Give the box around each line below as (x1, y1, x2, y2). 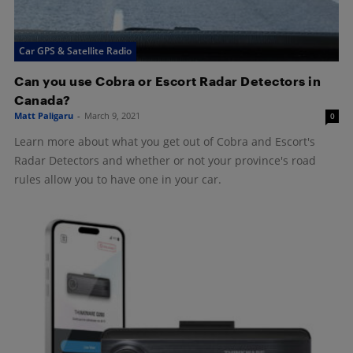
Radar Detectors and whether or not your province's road (14, 152, 316, 168)
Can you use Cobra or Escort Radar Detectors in (14, 72, 321, 88)
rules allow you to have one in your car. (14, 171, 221, 187)
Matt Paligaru (14, 109, 73, 121)
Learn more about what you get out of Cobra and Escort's (14, 133, 315, 149)
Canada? (14, 91, 71, 107)
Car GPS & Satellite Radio (19, 43, 132, 58)
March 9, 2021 (84, 109, 140, 121)
